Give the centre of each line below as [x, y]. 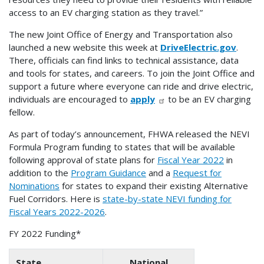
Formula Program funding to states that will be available [122, 147]
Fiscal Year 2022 [191, 160]
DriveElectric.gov [198, 47]
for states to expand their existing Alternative [154, 186]
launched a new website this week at [85, 47]
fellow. [22, 112]
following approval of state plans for [83, 160]
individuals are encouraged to [70, 99]
